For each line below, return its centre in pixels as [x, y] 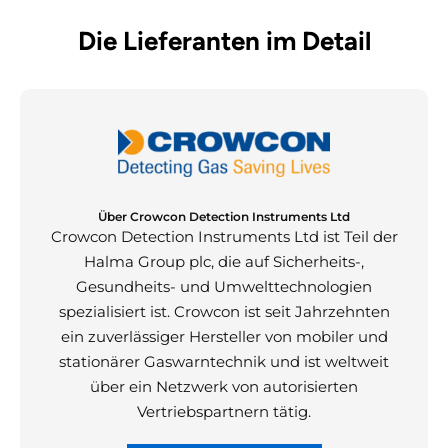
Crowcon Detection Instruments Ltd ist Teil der [224, 237]
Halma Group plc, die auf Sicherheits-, [224, 262]
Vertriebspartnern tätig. [224, 412]
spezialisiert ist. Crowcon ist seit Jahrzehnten [224, 312]
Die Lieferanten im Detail [224, 41]
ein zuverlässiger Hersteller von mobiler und [224, 337]
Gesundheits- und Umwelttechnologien [224, 287]
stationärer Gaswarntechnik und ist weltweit [224, 362]
